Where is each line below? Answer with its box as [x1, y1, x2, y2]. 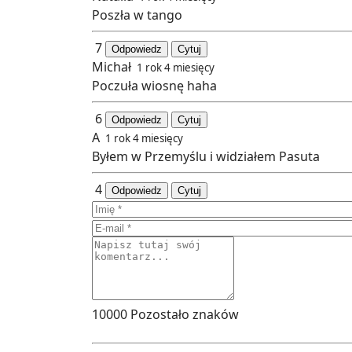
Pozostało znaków [127, 306, 239, 324]
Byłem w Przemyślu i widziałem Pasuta [92, 148, 320, 166]
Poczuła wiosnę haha [92, 77, 217, 95]
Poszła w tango [92, 6, 182, 24]
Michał [92, 58, 134, 76]
